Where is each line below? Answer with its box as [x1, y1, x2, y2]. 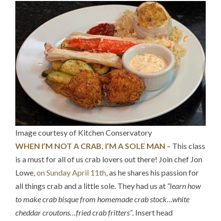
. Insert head [132, 208, 173, 218]
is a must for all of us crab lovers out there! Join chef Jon [15, 154, 203, 164]
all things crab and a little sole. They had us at [15, 181, 168, 191]
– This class [165, 141, 206, 151]
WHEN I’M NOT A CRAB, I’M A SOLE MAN [15, 141, 166, 151]
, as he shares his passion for [106, 168, 199, 178]
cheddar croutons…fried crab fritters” [15, 208, 133, 218]
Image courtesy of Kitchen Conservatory [15, 128, 152, 138]
